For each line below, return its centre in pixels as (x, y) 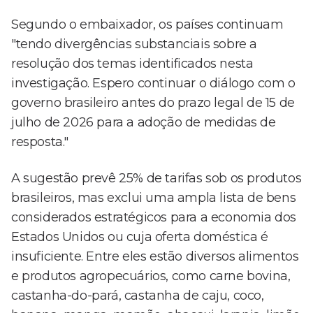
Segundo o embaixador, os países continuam (147, 25)
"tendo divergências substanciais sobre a (134, 44)
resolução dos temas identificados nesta (132, 64)
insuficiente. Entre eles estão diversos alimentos (155, 257)
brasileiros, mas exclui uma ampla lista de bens (154, 198)
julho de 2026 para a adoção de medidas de (144, 123)
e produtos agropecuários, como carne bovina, (151, 276)
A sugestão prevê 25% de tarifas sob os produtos (156, 179)
